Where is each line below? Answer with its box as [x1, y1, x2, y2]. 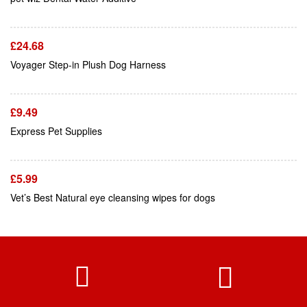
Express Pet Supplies [10, 124, 102, 138]
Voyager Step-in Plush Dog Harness [10, 58, 166, 72]
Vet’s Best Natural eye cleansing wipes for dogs [10, 191, 215, 205]
